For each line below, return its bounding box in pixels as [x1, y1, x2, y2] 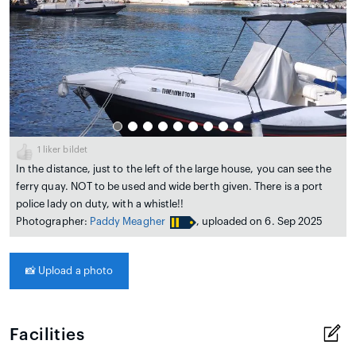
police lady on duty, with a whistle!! [16, 199, 184, 209]
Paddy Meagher [89, 216, 165, 226]
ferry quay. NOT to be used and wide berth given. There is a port [16, 181, 323, 192]
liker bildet [41, 145, 87, 154]
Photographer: [16, 216, 90, 226]
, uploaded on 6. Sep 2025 [195, 216, 323, 226]
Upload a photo [36, 265, 114, 276]
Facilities [10, 327, 85, 343]
